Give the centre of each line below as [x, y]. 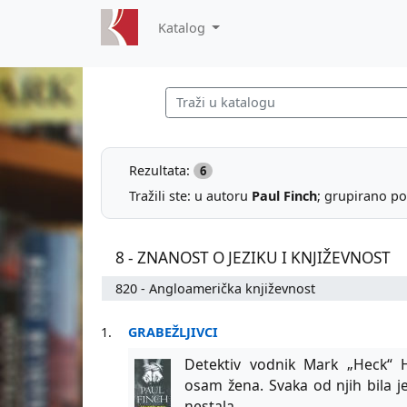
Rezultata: [161, 170]
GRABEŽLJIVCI [174, 332]
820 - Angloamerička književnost [216, 288]
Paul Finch [284, 195]
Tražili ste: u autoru [190, 195]
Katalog [183, 27]
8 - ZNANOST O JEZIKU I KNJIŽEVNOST [253, 257]
